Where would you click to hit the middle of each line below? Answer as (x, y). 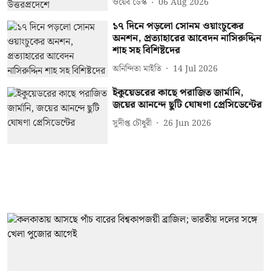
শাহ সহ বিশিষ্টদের (147, 51)
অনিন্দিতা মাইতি (137, 69)
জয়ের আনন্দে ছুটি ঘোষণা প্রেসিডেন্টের (188, 105)
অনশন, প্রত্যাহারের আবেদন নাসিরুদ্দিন (187, 39)
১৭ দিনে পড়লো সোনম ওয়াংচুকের (178, 27)
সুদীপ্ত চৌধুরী (132, 123)
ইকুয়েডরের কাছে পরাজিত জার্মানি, (178, 93)
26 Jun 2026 (188, 123)
